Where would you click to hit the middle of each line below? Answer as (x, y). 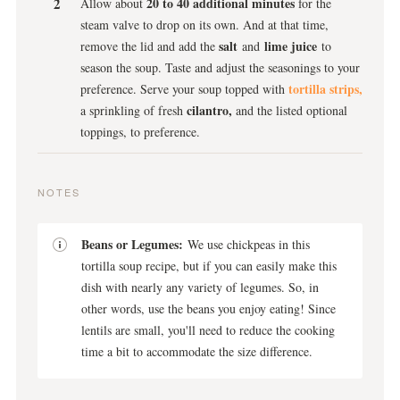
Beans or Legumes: (132, 244)
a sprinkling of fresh (133, 110)
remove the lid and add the (150, 46)
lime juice (293, 46)
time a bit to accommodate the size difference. (197, 351)
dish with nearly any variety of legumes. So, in (200, 287)
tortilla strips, (325, 89)
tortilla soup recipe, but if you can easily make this (209, 266)
